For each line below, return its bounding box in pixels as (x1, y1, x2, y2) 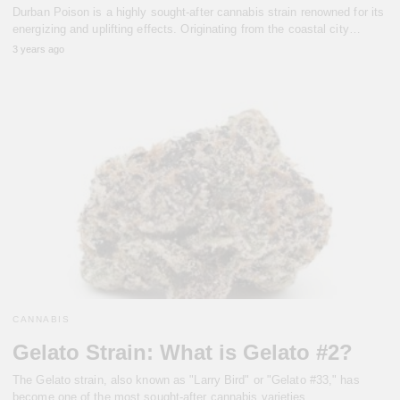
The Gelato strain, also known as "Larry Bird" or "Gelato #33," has (12, 373, 360, 387)
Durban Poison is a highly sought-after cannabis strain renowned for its (12, 4, 385, 19)
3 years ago (12, 43, 64, 54)
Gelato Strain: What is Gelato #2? (12, 340, 353, 365)
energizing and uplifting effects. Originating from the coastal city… (12, 21, 361, 36)
